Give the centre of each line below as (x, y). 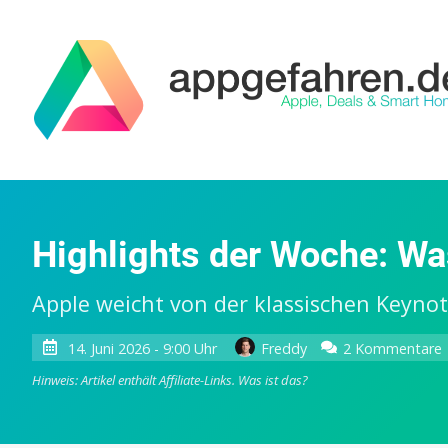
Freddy (283, 348)
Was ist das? (273, 380)
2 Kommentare (393, 348)
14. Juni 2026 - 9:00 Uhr (142, 348)
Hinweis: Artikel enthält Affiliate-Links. (135, 380)
